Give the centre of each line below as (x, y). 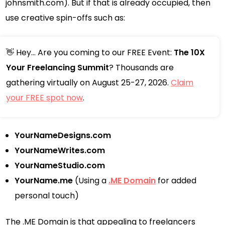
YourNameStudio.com (60, 165)
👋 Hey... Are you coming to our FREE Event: (90, 52)
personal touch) (47, 195)
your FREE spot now (45, 97)
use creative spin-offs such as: (66, 18)
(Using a (91, 180)
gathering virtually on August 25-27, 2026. (89, 82)
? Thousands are (142, 67)
